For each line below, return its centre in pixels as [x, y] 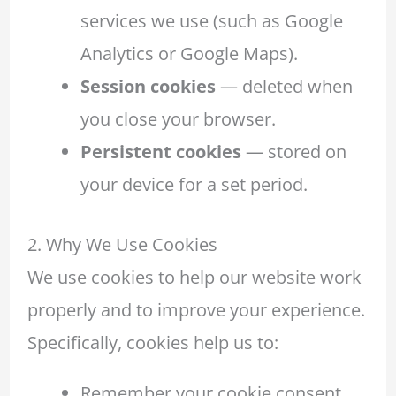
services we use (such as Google [212, 21]
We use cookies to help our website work [194, 277]
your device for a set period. [194, 185]
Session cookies [148, 87]
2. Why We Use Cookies [122, 244]
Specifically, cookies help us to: [152, 342]
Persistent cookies [161, 152]
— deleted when [285, 87]
